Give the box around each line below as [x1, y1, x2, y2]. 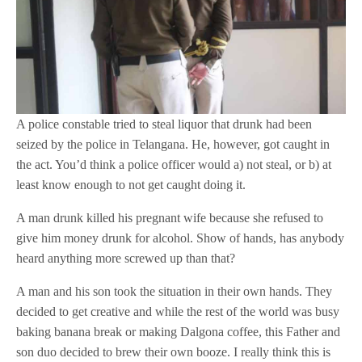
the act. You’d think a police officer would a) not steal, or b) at [16, 158, 332, 172]
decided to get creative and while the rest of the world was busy [16, 305, 340, 319]
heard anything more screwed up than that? [16, 251, 236, 266]
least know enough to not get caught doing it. [16, 178, 246, 192]
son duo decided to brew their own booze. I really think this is [16, 345, 331, 360]
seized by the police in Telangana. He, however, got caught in [16, 137, 330, 152]
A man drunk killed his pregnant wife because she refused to [16, 211, 324, 225]
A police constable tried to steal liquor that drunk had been [16, 117, 313, 132]
